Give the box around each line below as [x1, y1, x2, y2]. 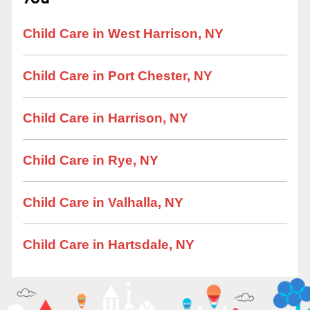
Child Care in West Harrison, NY [23, 26, 224, 41]
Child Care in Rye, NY [23, 153, 158, 167]
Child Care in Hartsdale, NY [23, 237, 194, 252]
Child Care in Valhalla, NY [23, 195, 183, 210]
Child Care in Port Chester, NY [23, 69, 212, 83]
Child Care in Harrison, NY [23, 111, 188, 125]
